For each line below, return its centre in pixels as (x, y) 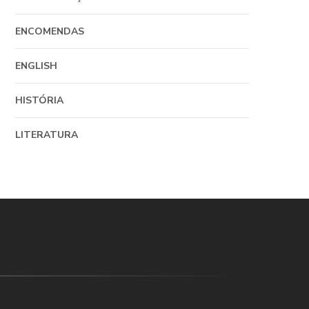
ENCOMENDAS (49, 31)
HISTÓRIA (39, 100)
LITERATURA (46, 135)
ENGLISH (36, 66)
